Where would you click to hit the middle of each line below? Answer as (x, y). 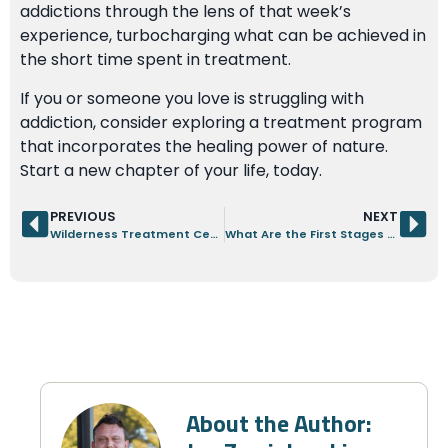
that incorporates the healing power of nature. (204, 146)
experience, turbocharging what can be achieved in (223, 36)
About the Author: (279, 424)
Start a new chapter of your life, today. (171, 170)
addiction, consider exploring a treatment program (221, 122)
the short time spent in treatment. (155, 60)
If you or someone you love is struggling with (192, 98)
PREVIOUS (83, 216)
